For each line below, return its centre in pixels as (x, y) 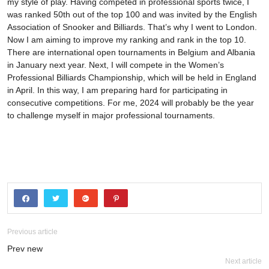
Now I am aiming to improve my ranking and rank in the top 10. (127, 40)
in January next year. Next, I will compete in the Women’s (116, 65)
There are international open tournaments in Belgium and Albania (131, 53)
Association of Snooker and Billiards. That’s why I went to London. (132, 27)
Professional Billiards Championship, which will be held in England (132, 78)
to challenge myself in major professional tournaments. (111, 116)
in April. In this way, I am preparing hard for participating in (117, 90)
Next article (243, 261)
